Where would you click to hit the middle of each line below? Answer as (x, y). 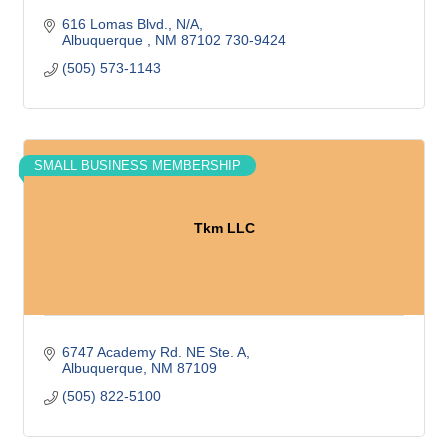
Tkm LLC (224, 227)
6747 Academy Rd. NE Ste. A (153, 352)
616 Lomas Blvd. (114, 24)
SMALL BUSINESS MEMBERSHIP (137, 165)
